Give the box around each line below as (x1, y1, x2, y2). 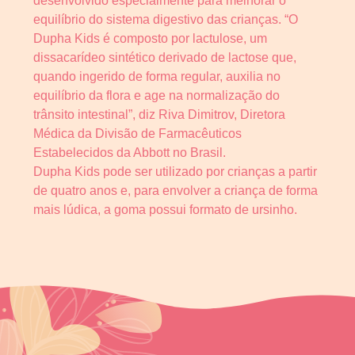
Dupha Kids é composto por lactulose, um (33, 32, 267, 46)
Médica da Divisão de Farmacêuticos (33, 127, 242, 141)
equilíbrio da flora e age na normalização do (33, 89, 280, 103)
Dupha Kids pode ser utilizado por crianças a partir (33, 165, 317, 179)
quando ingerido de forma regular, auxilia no (33, 70, 281, 84)
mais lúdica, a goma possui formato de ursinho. (33, 203, 297, 217)
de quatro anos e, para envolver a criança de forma (33, 184, 318, 198)
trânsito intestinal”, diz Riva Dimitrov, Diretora (33, 108, 285, 122)
